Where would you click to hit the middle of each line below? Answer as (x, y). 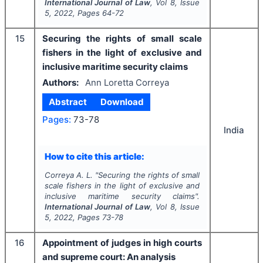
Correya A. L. (69, 175)
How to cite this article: (94, 156)
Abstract (68, 102)
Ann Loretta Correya (127, 82)
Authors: (60, 82)
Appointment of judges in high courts (122, 243)
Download (122, 102)
